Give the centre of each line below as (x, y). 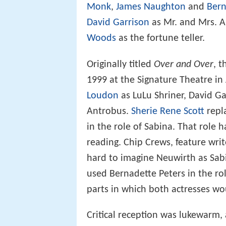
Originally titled (120, 64)
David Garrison (118, 23)
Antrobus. (109, 111)
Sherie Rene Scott (168, 111)
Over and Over (184, 64)
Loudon (103, 96)
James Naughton (151, 7)
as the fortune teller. (160, 39)
